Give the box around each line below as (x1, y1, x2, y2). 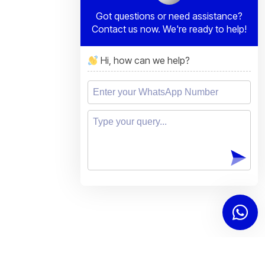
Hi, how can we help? (98, 54, 190, 66)
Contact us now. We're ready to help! (92, 22, 247, 35)
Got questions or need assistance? (96, 9, 243, 22)
